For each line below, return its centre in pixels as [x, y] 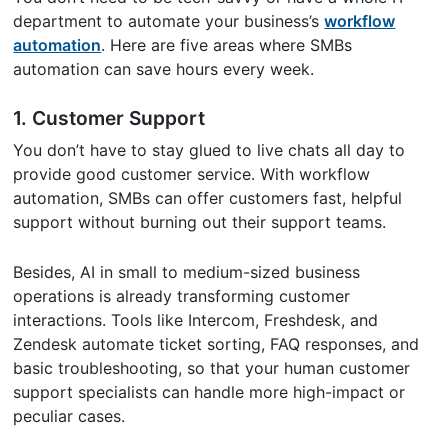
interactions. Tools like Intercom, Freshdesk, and [196, 320]
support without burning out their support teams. [200, 222]
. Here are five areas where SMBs [227, 45]
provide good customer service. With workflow [192, 174]
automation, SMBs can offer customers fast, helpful [208, 198]
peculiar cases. [69, 416]
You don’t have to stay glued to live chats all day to [209, 150]
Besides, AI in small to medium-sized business [187, 272]
